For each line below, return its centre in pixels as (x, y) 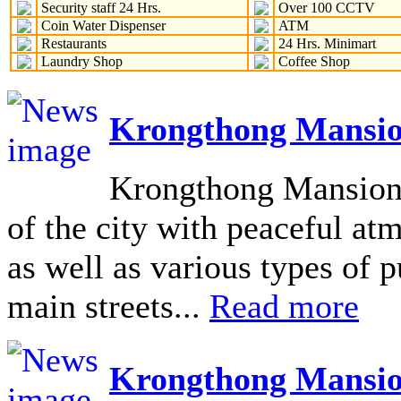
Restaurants (72, 43)
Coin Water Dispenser (102, 26)
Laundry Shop (80, 61)
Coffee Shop (312, 61)
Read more (284, 306)
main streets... (108, 306)
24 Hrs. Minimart (325, 43)
